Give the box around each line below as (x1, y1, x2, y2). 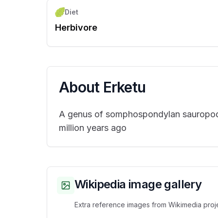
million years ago (59, 123, 127, 133)
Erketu (103, 78, 145, 96)
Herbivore (55, 22, 97, 33)
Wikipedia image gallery (74, 177, 202, 192)
